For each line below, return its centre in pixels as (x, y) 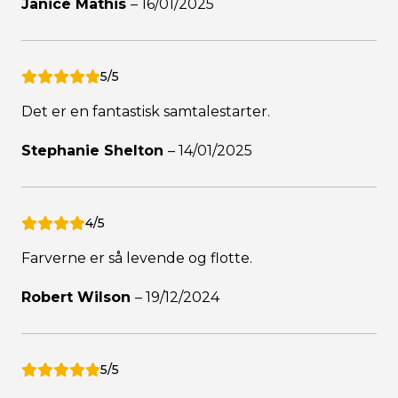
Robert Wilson (78, 298)
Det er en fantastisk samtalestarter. (146, 112)
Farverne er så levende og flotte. (137, 259)
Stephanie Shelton (95, 151)
